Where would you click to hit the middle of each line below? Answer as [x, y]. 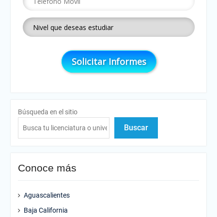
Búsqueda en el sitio [47, 112]
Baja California [46, 210]
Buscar [136, 128]
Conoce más [47, 168]
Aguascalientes [46, 195]
